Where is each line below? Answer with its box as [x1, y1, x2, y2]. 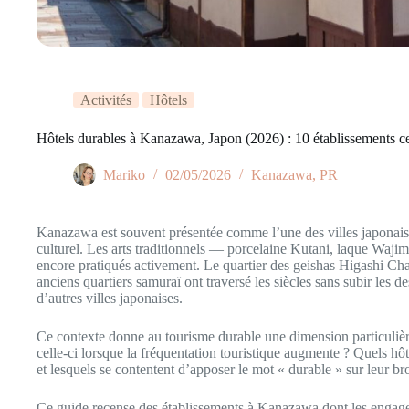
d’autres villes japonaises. [37, 290, 183, 306]
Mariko [103, 167, 145, 184]
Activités [80, 92, 131, 108]
